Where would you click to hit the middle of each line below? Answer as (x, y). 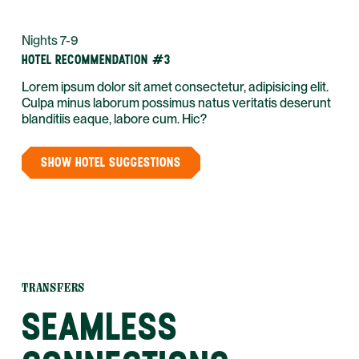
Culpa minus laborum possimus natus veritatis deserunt (176, 103)
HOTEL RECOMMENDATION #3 (96, 60)
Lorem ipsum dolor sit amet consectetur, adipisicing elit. (175, 87)
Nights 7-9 (50, 40)
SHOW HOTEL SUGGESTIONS (111, 162)
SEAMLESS (100, 326)
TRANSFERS (54, 288)
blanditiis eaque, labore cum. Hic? (114, 119)
